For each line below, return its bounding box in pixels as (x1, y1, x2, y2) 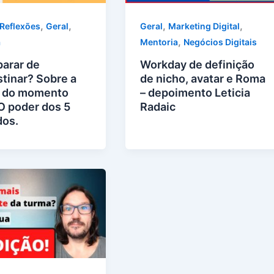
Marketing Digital (168, 21, 240, 32)
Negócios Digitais (183, 37, 257, 48)
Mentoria (140, 37, 179, 48)
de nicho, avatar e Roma (140, 72, 266, 86)
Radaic (140, 100, 176, 114)
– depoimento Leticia (140, 86, 251, 100)
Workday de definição (140, 58, 255, 72)
